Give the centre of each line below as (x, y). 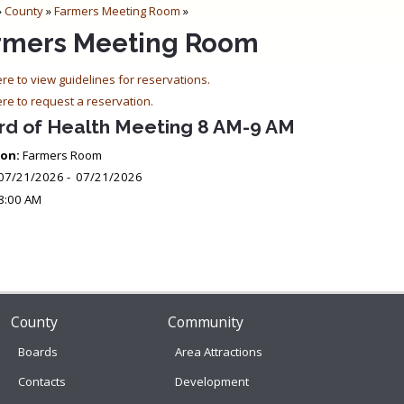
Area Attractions (219, 351)
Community (206, 321)
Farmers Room (60, 155)
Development (212, 381)
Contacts (41, 381)
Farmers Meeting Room (117, 10)
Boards (37, 351)
